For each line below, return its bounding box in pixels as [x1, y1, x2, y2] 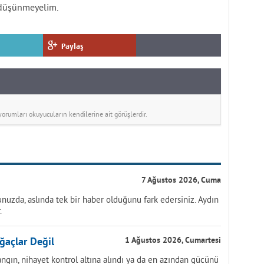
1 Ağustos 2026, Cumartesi [125, 236, 221, 246]
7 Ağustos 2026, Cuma [141, 176, 221, 186]
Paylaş [61, 42, 84, 51]
